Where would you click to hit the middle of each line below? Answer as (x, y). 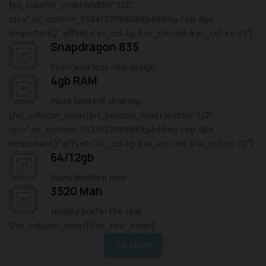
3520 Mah (77, 191)
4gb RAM (74, 81)
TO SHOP (133, 245)
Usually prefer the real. (97, 211)
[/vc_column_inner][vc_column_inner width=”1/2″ (111, 115)
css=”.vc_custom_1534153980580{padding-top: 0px (111, 19)
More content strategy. (97, 101)
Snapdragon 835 (95, 47)
